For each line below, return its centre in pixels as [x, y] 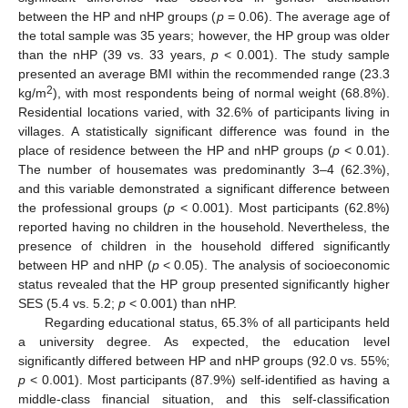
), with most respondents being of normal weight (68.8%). [221, 92]
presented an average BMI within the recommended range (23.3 [204, 73]
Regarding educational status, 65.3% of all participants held [217, 322]
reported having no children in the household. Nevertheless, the [204, 226]
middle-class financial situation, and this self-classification [204, 398]
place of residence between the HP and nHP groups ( [176, 150]
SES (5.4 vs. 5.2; [68, 303]
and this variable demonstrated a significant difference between [204, 188]
